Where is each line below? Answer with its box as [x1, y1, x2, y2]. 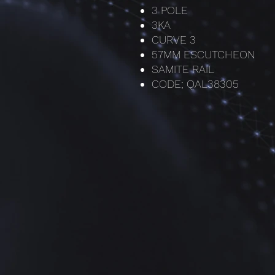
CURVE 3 [152, 33, 196, 46]
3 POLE [152, 4, 188, 17]
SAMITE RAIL [152, 63, 214, 76]
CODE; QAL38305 [152, 77, 239, 90]
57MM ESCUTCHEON [152, 48, 255, 61]
